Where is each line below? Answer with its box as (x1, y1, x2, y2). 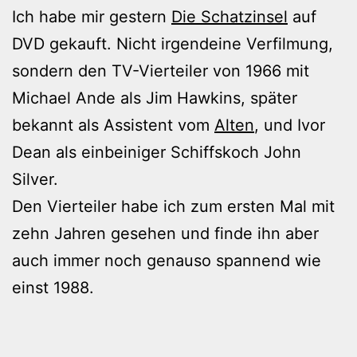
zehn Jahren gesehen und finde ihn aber (12, 223, 319, 243)
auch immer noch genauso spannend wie (12, 250, 321, 270)
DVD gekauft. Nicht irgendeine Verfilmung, (12, 33, 333, 53)
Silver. (12, 169, 58, 189)
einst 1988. (12, 277, 94, 297)
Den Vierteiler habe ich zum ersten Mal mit (12, 196, 335, 216)
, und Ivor (254, 115, 325, 135)
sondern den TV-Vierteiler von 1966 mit (12, 61, 309, 80)
